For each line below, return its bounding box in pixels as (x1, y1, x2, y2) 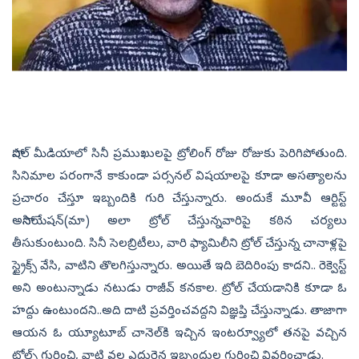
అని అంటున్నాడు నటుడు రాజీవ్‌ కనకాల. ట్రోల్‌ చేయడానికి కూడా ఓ (12, 281, 347, 298)
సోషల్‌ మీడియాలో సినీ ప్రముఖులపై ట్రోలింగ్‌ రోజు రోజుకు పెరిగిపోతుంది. (12, 147, 347, 163)
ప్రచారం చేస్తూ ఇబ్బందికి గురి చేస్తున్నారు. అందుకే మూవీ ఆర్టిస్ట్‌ (12, 192, 347, 208)
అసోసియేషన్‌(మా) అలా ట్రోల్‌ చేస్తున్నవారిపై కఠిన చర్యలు (12, 214, 347, 231)
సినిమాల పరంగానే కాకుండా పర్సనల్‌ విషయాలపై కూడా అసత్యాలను (12, 169, 347, 186)
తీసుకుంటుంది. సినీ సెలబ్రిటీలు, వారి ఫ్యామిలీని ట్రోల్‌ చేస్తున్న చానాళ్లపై (12, 236, 347, 253)
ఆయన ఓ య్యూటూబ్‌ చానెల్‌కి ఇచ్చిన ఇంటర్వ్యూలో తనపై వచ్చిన (12, 326, 347, 343)
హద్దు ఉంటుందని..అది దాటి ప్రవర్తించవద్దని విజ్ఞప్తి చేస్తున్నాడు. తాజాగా (12, 304, 347, 321)
